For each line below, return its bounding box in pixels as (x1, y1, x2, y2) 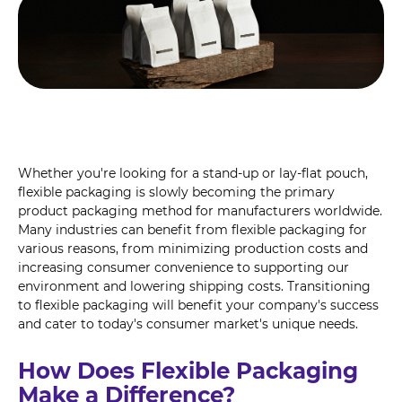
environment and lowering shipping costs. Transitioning (18, 278, 371, 295)
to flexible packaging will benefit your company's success (18, 297, 379, 314)
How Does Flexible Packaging (18, 357, 358, 385)
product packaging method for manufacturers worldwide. (18, 203, 382, 220)
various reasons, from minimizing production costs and (18, 240, 368, 258)
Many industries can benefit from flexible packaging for (18, 222, 367, 239)
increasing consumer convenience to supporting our (18, 259, 349, 276)
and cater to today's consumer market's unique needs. (18, 316, 358, 333)
